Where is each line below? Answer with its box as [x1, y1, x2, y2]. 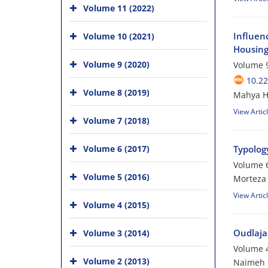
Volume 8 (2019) [83, 86, 150, 98]
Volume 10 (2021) [83, 30, 154, 42]
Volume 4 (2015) [83, 199, 150, 211]
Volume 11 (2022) [83, 2, 154, 14]
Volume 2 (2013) [83, 255, 150, 267]
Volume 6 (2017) [83, 142, 150, 154]
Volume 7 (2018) [83, 114, 150, 126]
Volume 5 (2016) [83, 170, 150, 182]
